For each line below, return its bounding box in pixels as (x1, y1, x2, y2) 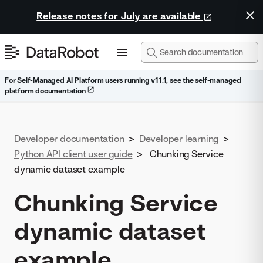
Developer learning (139, 133, 219, 144)
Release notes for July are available (36, 10, 203, 22)
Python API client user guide (14, 148, 133, 160)
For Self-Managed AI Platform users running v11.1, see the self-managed (5, 76, 241, 85)
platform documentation (5, 86, 87, 95)
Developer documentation (14, 133, 124, 144)
